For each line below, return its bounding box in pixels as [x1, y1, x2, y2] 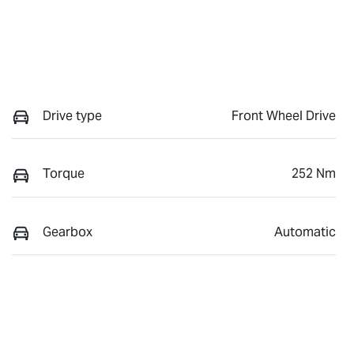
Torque [43, 165, 85, 183]
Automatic [274, 223, 336, 240]
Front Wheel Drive [232, 107, 336, 125]
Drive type [43, 107, 102, 125]
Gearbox [43, 223, 92, 240]
